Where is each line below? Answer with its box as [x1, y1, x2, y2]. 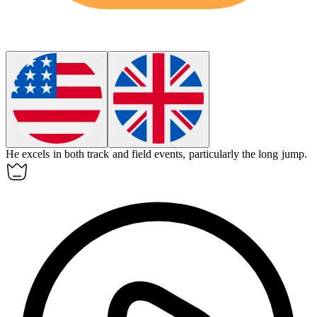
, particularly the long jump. [183, 148, 307, 161]
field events [131, 148, 183, 161]
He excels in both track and [6, 148, 132, 161]
